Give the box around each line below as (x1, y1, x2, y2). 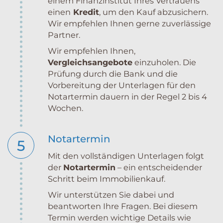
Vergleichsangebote (48, 57, 132, 68)
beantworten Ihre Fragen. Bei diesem (48, 201, 198, 212)
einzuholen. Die (132, 57, 196, 68)
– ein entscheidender (115, 162, 202, 173)
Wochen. (48, 103, 83, 113)
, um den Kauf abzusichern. (99, 7, 208, 17)
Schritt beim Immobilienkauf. (48, 174, 165, 184)
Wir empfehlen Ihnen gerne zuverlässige (48, 18, 211, 29)
